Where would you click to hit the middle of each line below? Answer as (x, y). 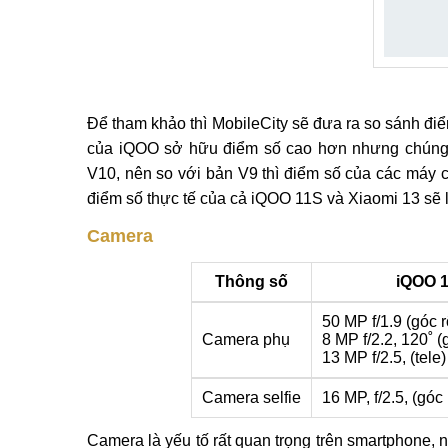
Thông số (251, 281)
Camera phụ (245, 339)
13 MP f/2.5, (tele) (383, 357)
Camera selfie (251, 397)
